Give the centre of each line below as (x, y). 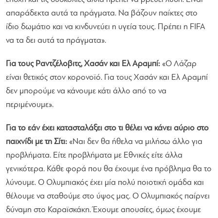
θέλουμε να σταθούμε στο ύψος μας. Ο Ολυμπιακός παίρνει (108, 196)
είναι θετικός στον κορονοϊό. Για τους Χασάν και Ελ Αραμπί (107, 77)
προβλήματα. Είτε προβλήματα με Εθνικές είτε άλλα (94, 155)
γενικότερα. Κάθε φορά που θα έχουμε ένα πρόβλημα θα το (109, 169)
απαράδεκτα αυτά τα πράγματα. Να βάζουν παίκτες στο (102, 13)
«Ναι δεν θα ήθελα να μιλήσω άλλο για (135, 142)
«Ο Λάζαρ (178, 64)
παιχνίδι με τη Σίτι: (36, 142)
